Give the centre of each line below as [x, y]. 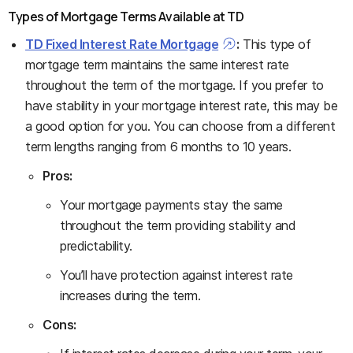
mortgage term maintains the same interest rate [157, 64]
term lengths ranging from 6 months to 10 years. [158, 146]
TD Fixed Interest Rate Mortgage [122, 44]
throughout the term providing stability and [178, 225]
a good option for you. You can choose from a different [180, 126]
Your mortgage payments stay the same [171, 204]
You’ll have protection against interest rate [176, 275]
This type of [275, 44]
